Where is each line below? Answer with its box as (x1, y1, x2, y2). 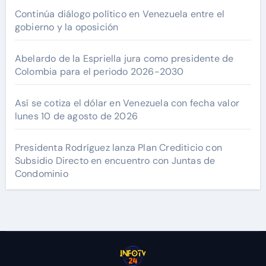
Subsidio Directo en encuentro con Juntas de (14, 154, 216, 167)
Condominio (14, 167, 68, 180)
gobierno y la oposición (14, 21, 119, 34)
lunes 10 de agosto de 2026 (14, 110, 138, 123)
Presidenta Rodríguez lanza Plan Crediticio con (14, 141, 222, 154)
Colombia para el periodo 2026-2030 (14, 65, 184, 78)
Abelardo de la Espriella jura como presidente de (14, 52, 234, 65)
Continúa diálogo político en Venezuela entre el (14, 8, 225, 21)
